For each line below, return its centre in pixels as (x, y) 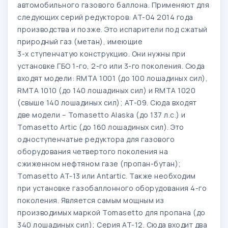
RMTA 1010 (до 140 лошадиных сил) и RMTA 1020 (106, 90)
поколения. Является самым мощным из (91, 200)
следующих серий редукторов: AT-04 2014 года (105, 17)
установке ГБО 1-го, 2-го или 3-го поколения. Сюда (111, 66)
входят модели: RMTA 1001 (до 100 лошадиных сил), (112, 78)
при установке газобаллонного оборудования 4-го (112, 188)
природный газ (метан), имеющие (80, 41)
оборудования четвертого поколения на (93, 151)
